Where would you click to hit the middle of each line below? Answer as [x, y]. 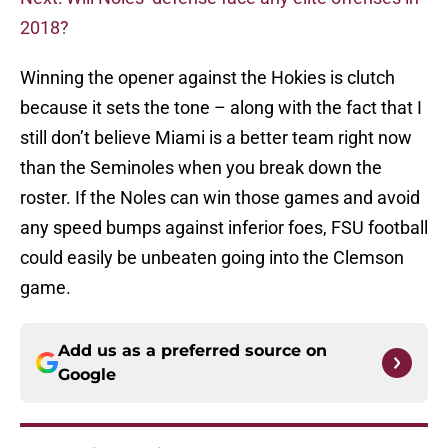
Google [87, 375]
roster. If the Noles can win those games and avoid [220, 198]
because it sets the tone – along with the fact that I [221, 108]
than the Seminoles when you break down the [201, 168]
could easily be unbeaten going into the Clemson [212, 258]
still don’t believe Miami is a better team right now [216, 138]
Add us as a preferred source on [192, 351]
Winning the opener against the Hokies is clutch [207, 78]
